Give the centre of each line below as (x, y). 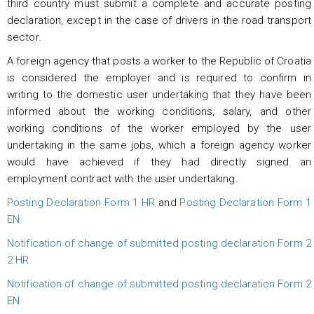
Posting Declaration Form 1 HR (81, 202)
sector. (24, 37)
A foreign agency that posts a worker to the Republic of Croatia (159, 61)
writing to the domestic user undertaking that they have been (159, 94)
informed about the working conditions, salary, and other (159, 111)
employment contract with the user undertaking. (123, 178)
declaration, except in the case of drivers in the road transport (159, 20)
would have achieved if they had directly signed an (159, 162)
